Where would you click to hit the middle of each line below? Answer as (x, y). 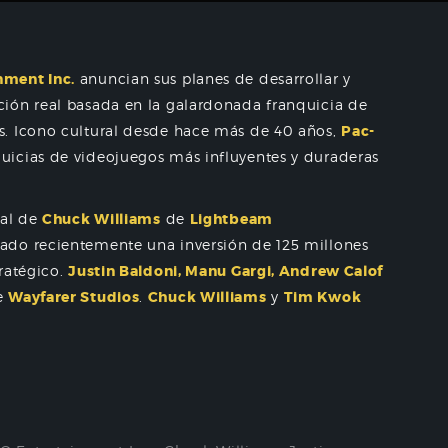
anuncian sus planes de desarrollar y (213, 78)
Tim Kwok (322, 297)
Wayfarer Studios (74, 297)
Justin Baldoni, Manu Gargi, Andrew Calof (226, 271)
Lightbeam (231, 219)
